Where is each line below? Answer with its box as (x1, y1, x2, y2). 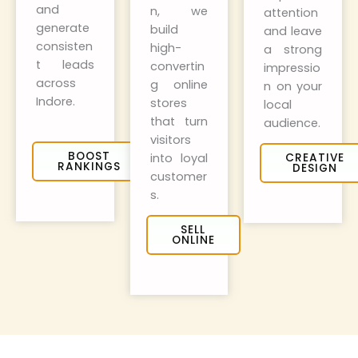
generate (36, 20, 89, 37)
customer (149, 169, 207, 185)
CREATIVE (285, 150, 345, 166)
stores (149, 95, 187, 112)
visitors (149, 132, 191, 149)
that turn (149, 113, 209, 130)
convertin (149, 58, 205, 75)
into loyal (149, 150, 209, 167)
